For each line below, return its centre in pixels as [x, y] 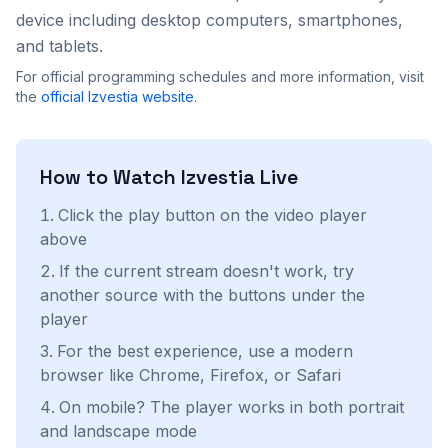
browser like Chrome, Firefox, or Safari [190, 375]
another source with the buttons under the [202, 295]
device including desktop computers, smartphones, [209, 20]
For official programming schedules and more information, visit [220, 76]
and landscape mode [118, 431]
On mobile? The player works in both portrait [231, 407]
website [166, 96]
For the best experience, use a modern [205, 351]
